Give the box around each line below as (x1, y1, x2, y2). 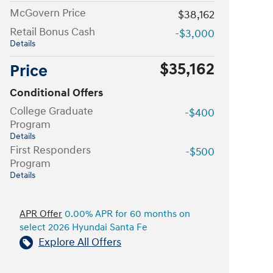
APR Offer (19, 208, 62, 220)
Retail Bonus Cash (10, 25, 95, 39)
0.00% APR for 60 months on (62, 208, 190, 220)
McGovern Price (10, 6, 86, 20)
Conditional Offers (10, 86, 103, 100)
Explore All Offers (38, 235, 121, 249)
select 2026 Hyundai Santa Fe (19, 222, 147, 233)
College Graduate (10, 104, 93, 118)
